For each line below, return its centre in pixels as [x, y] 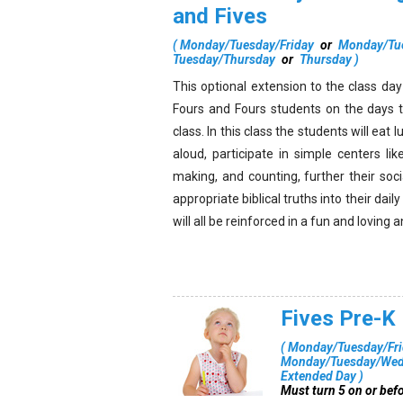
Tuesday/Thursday [224, 59]
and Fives [220, 16]
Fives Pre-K [338, 318]
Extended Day [318, 376]
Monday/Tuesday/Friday [247, 45]
